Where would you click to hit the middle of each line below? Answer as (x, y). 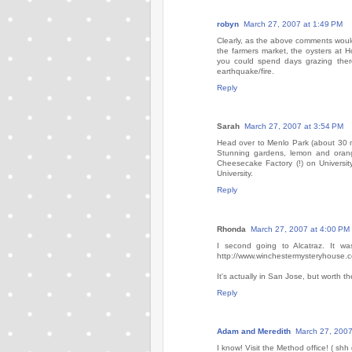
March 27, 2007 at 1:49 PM (293, 24)
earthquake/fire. (246, 71)
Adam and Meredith (254, 331)
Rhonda (231, 229)
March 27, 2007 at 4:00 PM (300, 229)
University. (235, 174)
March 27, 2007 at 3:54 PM (294, 126)
